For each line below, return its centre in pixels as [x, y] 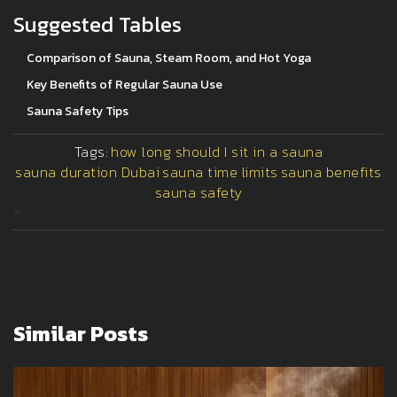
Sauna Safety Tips [78, 112]
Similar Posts [81, 334]
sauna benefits [331, 172]
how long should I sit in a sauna [217, 152]
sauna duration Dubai [88, 172]
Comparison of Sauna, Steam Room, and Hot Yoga [169, 58]
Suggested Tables [97, 25]
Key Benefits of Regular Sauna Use [125, 85]
